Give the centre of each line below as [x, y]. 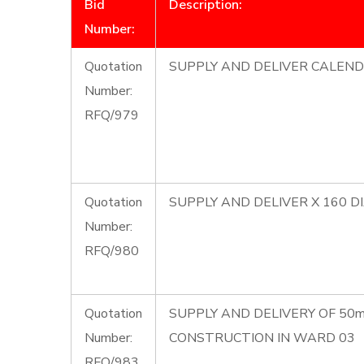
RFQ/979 [112, 115]
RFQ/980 [112, 251]
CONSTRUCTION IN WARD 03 [262, 338]
